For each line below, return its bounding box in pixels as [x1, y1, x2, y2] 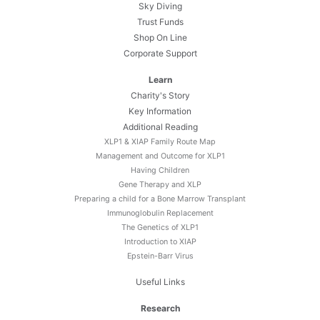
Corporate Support [123, 48, 197, 59]
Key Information [129, 106, 191, 116]
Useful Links [135, 276, 185, 287]
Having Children [131, 166, 189, 175]
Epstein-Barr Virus [126, 251, 194, 261]
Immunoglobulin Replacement [106, 209, 214, 218]
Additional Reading [122, 121, 198, 132]
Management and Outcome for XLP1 [95, 151, 225, 161]
